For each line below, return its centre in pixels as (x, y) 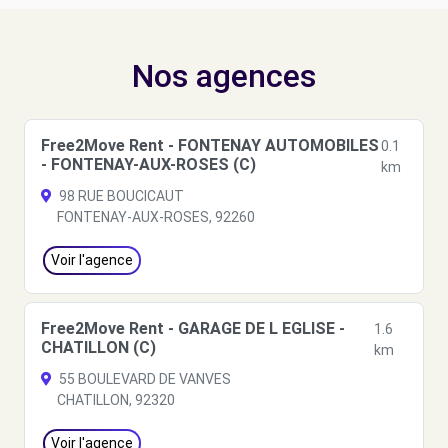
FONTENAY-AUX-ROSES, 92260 (156, 217)
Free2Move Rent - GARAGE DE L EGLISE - (193, 328)
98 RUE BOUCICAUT (120, 196)
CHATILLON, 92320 (116, 400)
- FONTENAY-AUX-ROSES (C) (148, 164)
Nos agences (224, 76)
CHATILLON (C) (98, 347)
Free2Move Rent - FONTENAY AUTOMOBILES (210, 145)
